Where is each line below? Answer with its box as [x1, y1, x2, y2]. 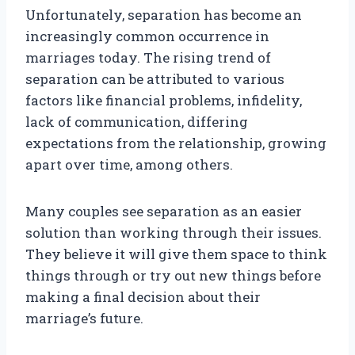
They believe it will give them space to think [25, 245, 327, 264]
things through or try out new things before [25, 266, 321, 285]
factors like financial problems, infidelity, [25, 91, 302, 110]
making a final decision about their [25, 288, 261, 307]
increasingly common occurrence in [25, 27, 269, 46]
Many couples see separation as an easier [25, 202, 302, 221]
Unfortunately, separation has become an [25, 6, 302, 25]
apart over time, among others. [25, 155, 233, 174]
